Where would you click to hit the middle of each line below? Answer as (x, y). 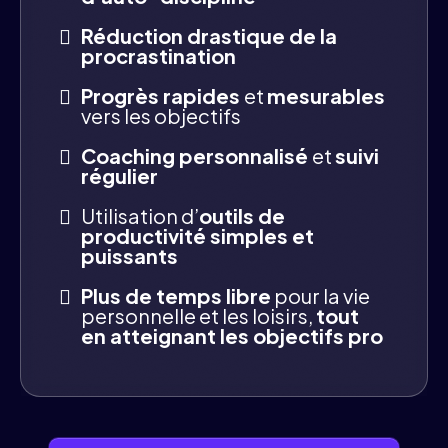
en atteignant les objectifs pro (232, 335)
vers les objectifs (161, 115)
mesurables (326, 95)
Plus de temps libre (176, 295)
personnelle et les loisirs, (198, 315)
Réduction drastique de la (209, 35)
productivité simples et (197, 235)
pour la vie (320, 295)
